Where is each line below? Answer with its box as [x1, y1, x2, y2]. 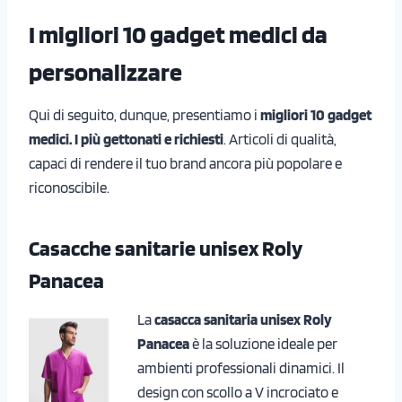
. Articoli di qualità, [223, 129, 336, 148]
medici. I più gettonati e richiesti [29, 129, 223, 148]
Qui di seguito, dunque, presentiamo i [29, 105, 260, 124]
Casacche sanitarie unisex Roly [29, 234, 302, 261]
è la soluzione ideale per [189, 334, 337, 353]
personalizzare [29, 56, 182, 87]
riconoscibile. [29, 178, 109, 197]
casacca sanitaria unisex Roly [154, 310, 332, 328]
